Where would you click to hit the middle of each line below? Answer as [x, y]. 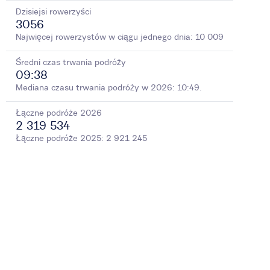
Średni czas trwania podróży [71, 62]
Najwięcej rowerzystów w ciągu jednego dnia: [105, 37]
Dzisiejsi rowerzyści [53, 12]
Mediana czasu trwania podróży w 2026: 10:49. [109, 88]
